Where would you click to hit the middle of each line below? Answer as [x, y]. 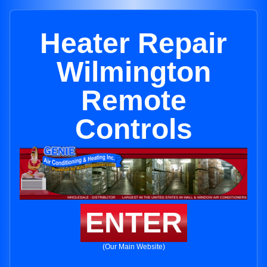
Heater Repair [133, 43]
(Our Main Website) [133, 247]
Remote [133, 100]
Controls [133, 129]
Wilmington [133, 72]
